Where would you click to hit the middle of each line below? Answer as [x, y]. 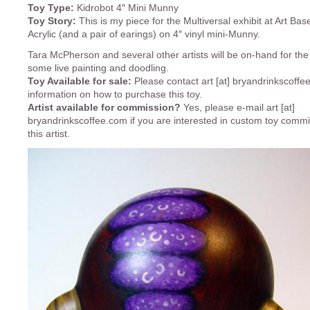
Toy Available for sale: [80, 81]
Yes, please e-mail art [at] [239, 108]
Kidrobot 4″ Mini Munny [126, 8]
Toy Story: [52, 21]
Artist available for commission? [106, 108]
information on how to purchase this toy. [115, 94]
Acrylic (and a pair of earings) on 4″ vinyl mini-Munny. [144, 34]
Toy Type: [51, 8]
